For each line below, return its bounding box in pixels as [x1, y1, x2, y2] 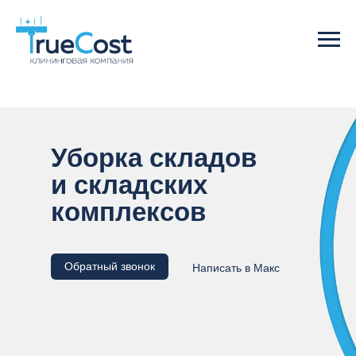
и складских [51, 170, 207, 199]
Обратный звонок [64, 260, 155, 273]
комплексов [51, 197, 206, 226]
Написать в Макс [192, 261, 280, 274]
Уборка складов [51, 143, 257, 172]
